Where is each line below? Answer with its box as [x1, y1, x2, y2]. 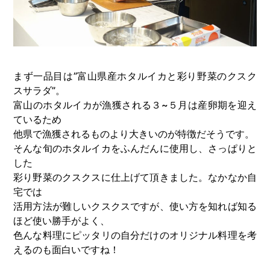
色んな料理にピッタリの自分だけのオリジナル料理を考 [13, 228, 257, 241]
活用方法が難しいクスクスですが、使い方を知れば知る [13, 199, 257, 212]
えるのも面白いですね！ [13, 243, 119, 256]
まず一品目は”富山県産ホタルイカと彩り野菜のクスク [13, 69, 257, 82]
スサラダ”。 [13, 84, 65, 96]
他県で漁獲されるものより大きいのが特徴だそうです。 [13, 127, 254, 140]
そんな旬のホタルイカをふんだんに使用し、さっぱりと [13, 142, 257, 154]
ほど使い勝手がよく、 [13, 214, 110, 227]
